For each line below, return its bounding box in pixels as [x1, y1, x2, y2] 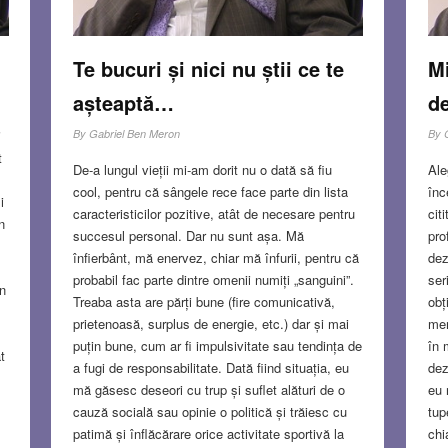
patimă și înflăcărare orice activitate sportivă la [72, 423, 344, 443]
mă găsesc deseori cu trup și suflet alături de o [72, 379, 345, 399]
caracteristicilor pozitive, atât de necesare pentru [72, 203, 355, 223]
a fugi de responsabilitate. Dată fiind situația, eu [72, 357, 349, 377]
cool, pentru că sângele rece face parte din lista [72, 181, 348, 201]
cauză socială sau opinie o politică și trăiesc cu [72, 401, 347, 421]
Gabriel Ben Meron [88, 125, 180, 141]
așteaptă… [72, 87, 174, 117]
